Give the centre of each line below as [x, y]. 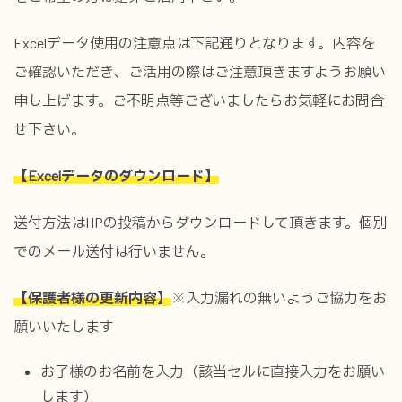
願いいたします [64, 326]
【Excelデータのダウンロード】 [116, 175]
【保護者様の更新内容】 [92, 297]
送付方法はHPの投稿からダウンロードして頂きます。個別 [201, 222]
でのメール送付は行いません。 [114, 251]
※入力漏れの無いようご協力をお [279, 297]
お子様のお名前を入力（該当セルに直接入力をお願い [213, 371]
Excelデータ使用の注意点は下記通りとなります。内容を [194, 43]
